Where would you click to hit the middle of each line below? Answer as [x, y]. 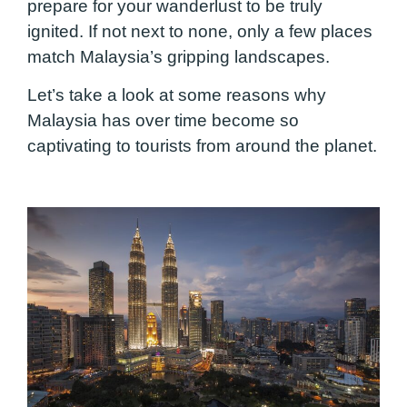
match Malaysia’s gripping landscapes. [179, 56]
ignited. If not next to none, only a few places [200, 31]
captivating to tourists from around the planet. [202, 146]
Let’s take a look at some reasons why [177, 95]
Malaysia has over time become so [163, 121]
